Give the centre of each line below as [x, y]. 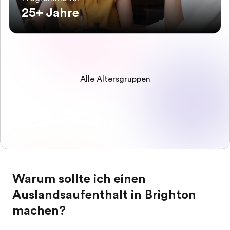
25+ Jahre [50, 13]
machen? [39, 210]
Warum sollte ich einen [79, 179]
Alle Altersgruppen [115, 79]
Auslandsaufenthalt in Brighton [104, 195]
